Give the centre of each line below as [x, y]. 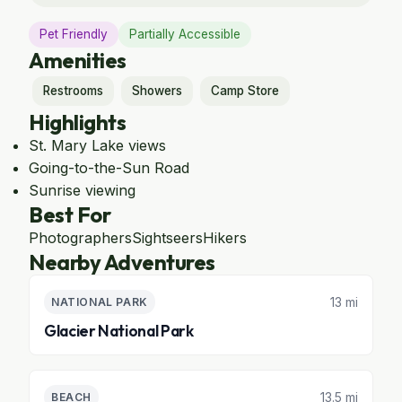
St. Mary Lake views [97, 145]
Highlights [78, 122]
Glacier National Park [119, 331]
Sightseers [167, 238]
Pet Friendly [74, 34]
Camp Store [245, 91]
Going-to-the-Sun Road [109, 168]
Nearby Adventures [122, 262]
